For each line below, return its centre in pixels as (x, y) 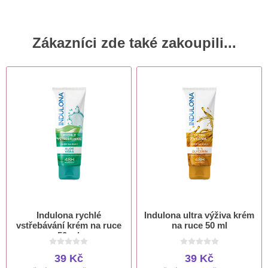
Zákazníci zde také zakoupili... (134, 42)
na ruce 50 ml (199, 225)
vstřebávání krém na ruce (68, 225)
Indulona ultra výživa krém (200, 215)
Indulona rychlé (68, 215)
